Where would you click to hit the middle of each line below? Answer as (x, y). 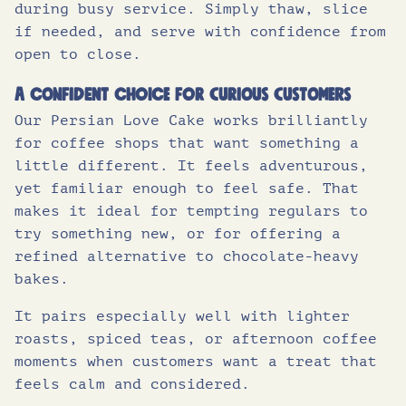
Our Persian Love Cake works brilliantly (191, 121)
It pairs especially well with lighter (182, 317)
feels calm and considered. (132, 385)
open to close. (78, 55)
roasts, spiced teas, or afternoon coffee (196, 339)
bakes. (42, 280)
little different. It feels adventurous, (191, 166)
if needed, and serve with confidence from (200, 32)
